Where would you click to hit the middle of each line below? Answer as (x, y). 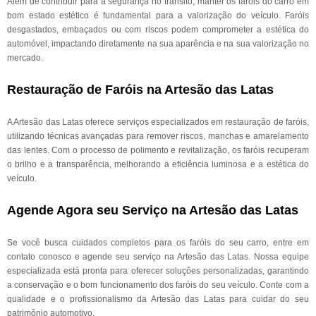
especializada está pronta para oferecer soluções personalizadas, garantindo (158, 271)
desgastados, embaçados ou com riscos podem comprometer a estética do (158, 30)
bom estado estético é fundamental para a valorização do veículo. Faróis (158, 16)
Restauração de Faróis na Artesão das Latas (140, 90)
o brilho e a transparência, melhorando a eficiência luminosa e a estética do (158, 164)
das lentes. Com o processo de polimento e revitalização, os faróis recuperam (158, 150)
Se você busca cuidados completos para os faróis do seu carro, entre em (158, 243)
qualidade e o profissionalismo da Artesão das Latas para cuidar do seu (158, 299)
